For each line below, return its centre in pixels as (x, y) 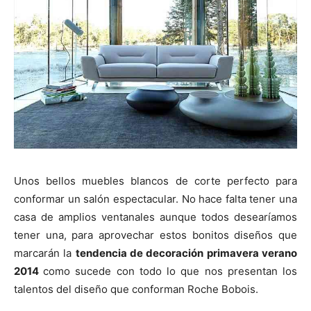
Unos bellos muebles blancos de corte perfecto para (155, 181)
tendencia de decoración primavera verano (186, 253)
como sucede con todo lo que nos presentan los (170, 271)
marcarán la (45, 253)
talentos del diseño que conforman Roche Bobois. (136, 289)
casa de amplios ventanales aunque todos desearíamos (155, 217)
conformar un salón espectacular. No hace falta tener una (155, 199)
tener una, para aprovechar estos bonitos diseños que (155, 235)
